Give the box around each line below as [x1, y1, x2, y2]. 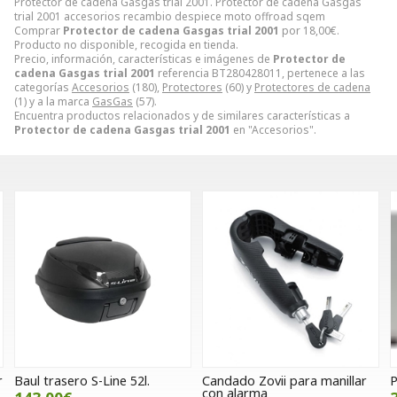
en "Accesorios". [230, 121, 316, 137]
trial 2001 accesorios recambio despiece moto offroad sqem [14, 8, 325, 24]
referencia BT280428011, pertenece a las [155, 65, 365, 81]
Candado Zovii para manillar [42, 371, 207, 389]
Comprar [14, 22, 63, 38]
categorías [14, 79, 72, 95]
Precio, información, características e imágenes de [14, 51, 273, 66]
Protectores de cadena [254, 79, 370, 95]
